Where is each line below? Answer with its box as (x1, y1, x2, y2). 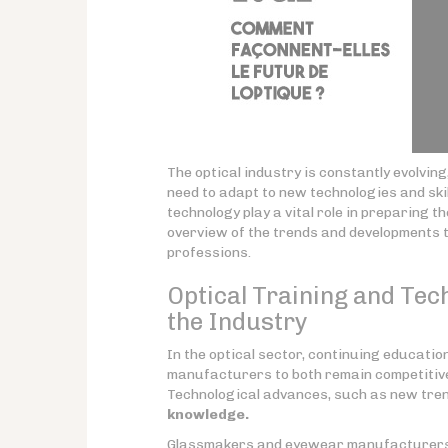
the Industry (167, 307, 308, 336)
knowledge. (167, 406, 249, 423)
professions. (167, 244, 251, 261)
